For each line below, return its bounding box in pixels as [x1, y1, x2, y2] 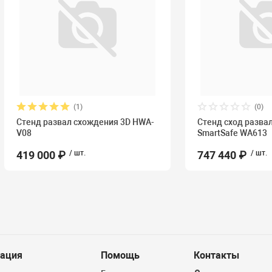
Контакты [193, 250, 239, 261]
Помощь [100, 250, 140, 261]
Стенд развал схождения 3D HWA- [16, 117, 155, 127]
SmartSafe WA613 [197, 128, 268, 138]
